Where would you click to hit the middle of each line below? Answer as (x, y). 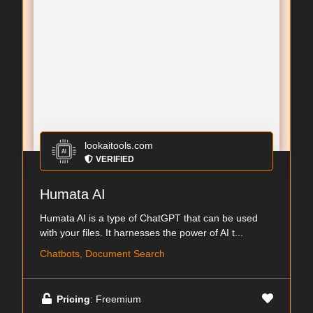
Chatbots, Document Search (102, 254)
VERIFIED (115, 159)
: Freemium (116, 299)
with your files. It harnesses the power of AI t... (141, 233)
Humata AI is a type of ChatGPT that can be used (149, 218)
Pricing (73, 299)
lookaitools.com (119, 145)
